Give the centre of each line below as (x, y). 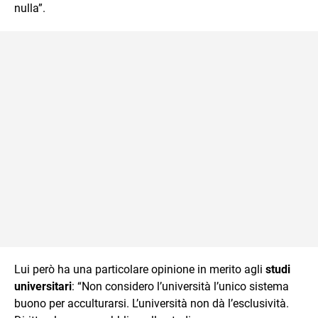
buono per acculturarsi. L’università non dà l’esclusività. (152, 303)
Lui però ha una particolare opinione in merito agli (140, 269)
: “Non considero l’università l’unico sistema (180, 286)
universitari (43, 286)
